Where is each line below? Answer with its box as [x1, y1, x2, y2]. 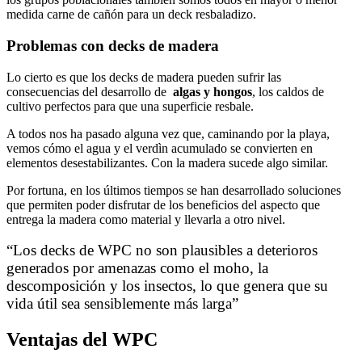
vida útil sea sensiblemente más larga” [6, 295, 238, 313]
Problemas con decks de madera [6, 36, 219, 54]
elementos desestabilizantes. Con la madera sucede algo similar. [6, 155, 331, 170]
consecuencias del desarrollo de [6, 84, 173, 99]
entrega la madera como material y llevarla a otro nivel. [6, 212, 292, 226]
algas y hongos [173, 84, 252, 99]
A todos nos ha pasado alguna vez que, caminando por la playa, [6, 126, 330, 141]
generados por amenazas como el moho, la [6, 259, 268, 277]
